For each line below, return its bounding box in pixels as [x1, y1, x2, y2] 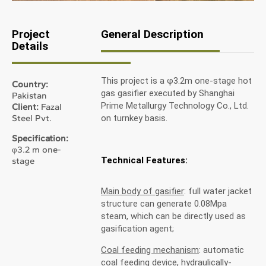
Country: [12, 79, 48, 90]
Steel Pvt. [12, 113, 52, 123]
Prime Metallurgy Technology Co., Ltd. [101, 100, 249, 111]
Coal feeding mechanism [101, 245, 199, 255]
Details [12, 39, 48, 53]
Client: [12, 102, 39, 112]
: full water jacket [184, 186, 252, 197]
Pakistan [12, 90, 47, 101]
